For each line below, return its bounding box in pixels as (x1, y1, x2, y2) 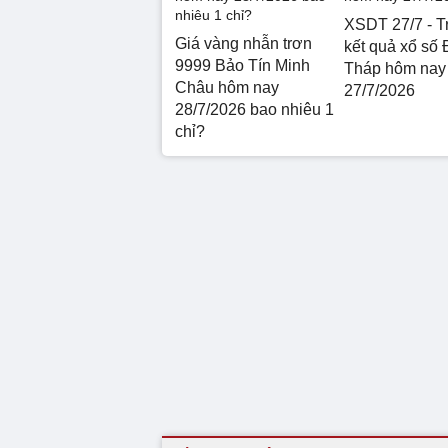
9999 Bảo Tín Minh (175, 56, 310, 74)
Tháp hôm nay (343, 59, 446, 77)
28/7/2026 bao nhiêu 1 (175, 100, 334, 118)
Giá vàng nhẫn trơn (175, 34, 312, 52)
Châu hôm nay (175, 78, 279, 96)
